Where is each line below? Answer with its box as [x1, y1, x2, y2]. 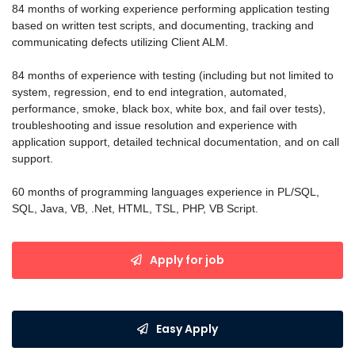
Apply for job [150, 251, 224, 268]
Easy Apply [156, 320, 218, 337]
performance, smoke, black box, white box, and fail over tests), [12, 101, 326, 115]
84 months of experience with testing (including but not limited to [12, 68, 334, 82]
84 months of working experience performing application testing [12, 2, 330, 15]
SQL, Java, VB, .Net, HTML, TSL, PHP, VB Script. [12, 201, 258, 215]
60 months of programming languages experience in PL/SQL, [12, 185, 319, 198]
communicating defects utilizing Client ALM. [12, 35, 228, 48]
